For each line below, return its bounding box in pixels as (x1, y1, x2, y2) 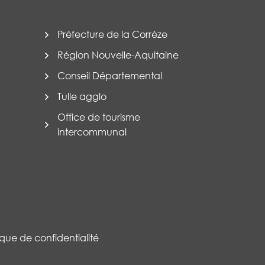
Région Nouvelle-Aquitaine (57, 49, 179, 61)
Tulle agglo (57, 91, 106, 102)
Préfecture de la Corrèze (57, 28, 167, 40)
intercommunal (57, 126, 127, 138)
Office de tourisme (57, 111, 140, 123)
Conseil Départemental (57, 70, 162, 82)
